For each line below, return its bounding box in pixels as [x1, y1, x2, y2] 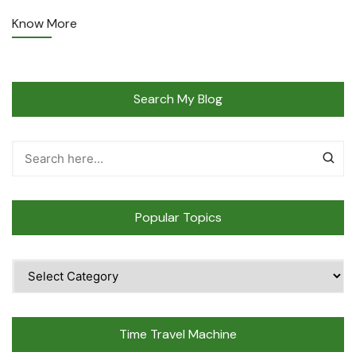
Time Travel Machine [119, 326, 237, 343]
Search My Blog [133, 91, 222, 108]
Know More [12, 15, 77, 33]
